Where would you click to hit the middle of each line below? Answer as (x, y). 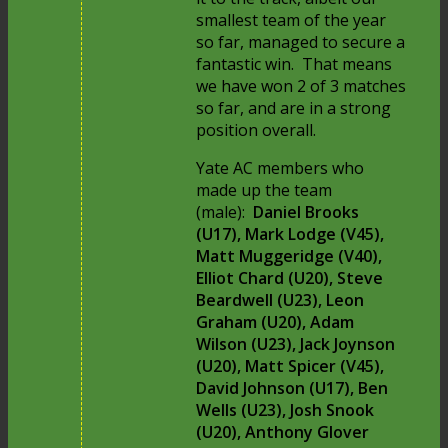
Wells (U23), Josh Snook (285, 410)
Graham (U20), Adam (275, 322)
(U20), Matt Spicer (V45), (290, 366)
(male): (225, 212)
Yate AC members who (280, 168)
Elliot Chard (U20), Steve (290, 278)
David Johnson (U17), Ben (292, 388)
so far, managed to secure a (301, 42)
